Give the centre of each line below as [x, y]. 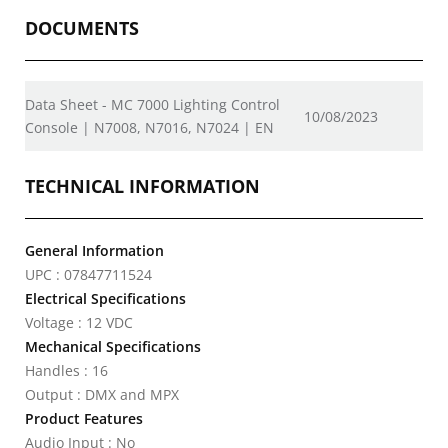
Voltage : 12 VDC [79, 322]
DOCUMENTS [82, 28]
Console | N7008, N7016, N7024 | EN [149, 127]
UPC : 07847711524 [88, 274]
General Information [94, 250]
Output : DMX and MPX [102, 394]
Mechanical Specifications [113, 346]
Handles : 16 [66, 370]
